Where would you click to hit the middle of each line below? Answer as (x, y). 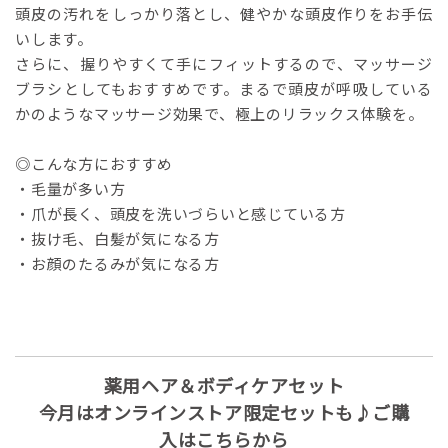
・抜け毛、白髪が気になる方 (117, 239)
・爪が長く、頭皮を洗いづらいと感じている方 (180, 214)
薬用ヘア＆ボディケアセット (224, 385)
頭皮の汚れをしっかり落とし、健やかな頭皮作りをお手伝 (224, 14)
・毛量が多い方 (70, 189)
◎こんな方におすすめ (94, 164)
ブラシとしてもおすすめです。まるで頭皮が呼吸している (224, 89)
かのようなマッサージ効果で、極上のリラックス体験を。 (219, 114)
